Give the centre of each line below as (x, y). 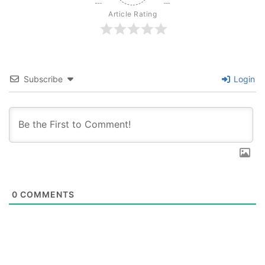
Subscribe (43, 79)
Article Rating (132, 14)
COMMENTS (46, 195)
